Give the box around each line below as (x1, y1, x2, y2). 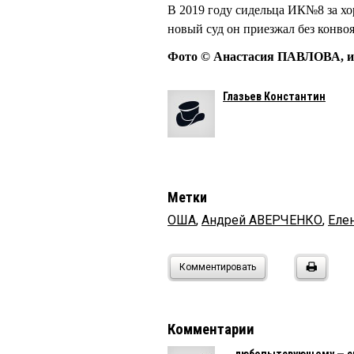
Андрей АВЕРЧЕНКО (201, 212, 322, 228)
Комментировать (179, 261, 256, 273)
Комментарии (168, 320, 254, 338)
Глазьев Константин (223, 89, 326, 103)
